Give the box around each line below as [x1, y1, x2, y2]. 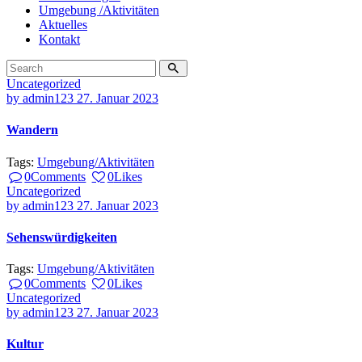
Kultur [6, 337, 44, 351]
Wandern [6, 123, 58, 137]
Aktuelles [39, 18, 87, 32]
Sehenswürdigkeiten [6, 229, 117, 244]
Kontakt [39, 32, 80, 46]
